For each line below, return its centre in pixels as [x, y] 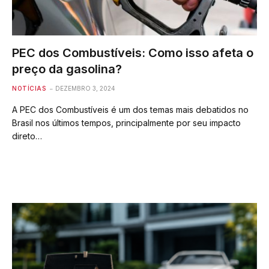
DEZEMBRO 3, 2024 [85, 88]
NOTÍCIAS [29, 88]
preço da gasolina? [67, 69]
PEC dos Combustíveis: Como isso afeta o [133, 53]
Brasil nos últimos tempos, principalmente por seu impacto [126, 122]
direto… [27, 136]
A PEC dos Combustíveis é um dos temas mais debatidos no [130, 109]
